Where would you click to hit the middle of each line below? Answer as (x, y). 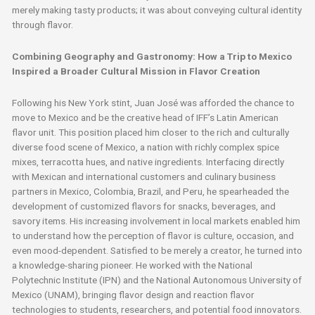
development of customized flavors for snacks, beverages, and (144, 206)
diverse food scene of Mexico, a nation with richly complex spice (146, 147)
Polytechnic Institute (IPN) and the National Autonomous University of (157, 279)
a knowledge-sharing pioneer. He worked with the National (133, 265)
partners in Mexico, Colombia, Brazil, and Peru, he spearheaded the (151, 191)
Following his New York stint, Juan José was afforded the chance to (154, 102)
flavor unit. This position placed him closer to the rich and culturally (151, 132)
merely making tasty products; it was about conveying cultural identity (157, 9)
